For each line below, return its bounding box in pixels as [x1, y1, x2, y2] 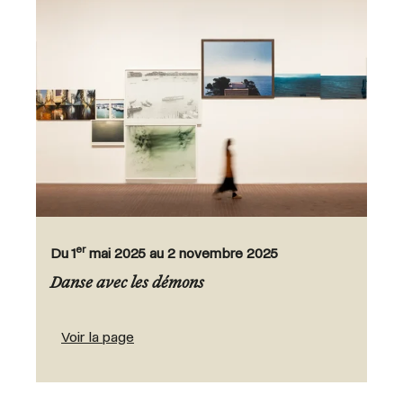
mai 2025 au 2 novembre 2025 [85, 246, 278, 262]
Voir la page [61, 329, 134, 345]
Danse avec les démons [50, 276, 204, 292]
